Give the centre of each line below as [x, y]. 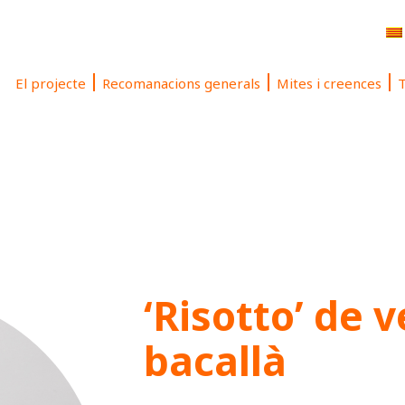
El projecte [51, 83]
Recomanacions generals [181, 83]
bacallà [215, 361]
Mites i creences [329, 83]
